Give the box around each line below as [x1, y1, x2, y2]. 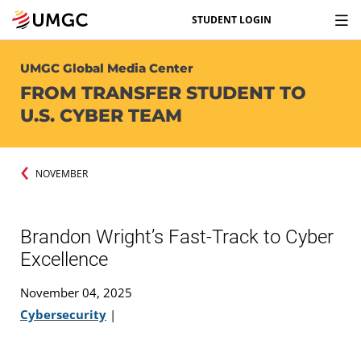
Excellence [20, 247, 108, 271]
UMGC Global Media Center [20, 60, 193, 76]
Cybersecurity [20, 305, 106, 322]
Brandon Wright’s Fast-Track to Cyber [20, 225, 334, 248]
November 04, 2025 [20, 284, 132, 301]
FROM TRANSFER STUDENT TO [20, 82, 306, 104]
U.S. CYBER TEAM [20, 105, 182, 127]
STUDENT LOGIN [192, 12, 272, 27]
